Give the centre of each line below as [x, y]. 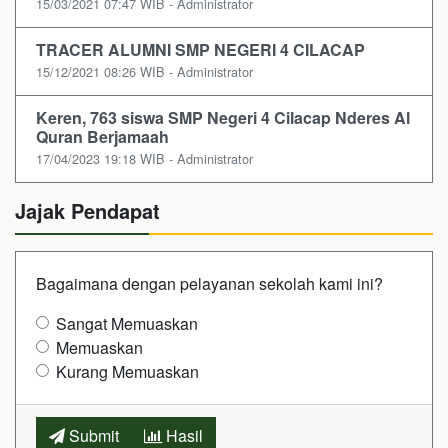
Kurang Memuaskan [127, 371]
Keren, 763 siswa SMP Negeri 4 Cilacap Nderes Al [223, 117]
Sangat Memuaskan [127, 323]
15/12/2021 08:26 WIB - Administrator [144, 71]
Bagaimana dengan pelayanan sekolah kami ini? [209, 283]
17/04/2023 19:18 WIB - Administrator [144, 158]
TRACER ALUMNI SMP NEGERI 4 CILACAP [200, 49]
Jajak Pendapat [87, 210]
